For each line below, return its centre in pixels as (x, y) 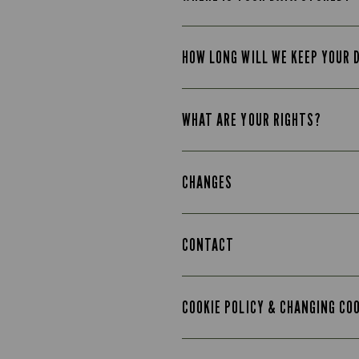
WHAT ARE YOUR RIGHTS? (252, 120)
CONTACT (208, 245)
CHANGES (208, 182)
